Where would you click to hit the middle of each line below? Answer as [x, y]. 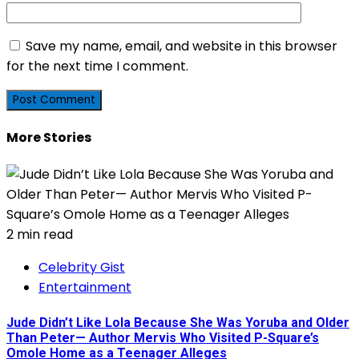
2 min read [40, 235]
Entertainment [85, 288]
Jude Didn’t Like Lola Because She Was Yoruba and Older [178, 322]
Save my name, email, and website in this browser [182, 46]
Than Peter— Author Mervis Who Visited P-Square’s [163, 337]
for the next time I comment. [97, 66]
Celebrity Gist [82, 268]
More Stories [49, 138]
